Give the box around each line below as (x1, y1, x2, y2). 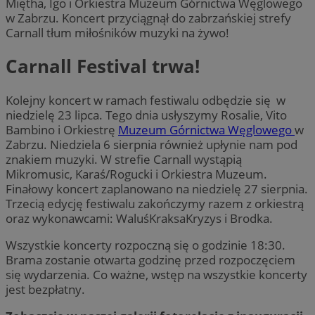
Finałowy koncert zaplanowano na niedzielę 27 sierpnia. (6, 180, 308, 197)
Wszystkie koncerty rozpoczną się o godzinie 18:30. (6, 236, 285, 253)
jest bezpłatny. (6, 281, 85, 297)
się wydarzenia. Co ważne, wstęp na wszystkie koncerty (6, 266, 307, 283)
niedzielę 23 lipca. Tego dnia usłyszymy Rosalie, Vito (6, 106, 287, 123)
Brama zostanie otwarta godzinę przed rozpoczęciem (6, 251, 295, 268)
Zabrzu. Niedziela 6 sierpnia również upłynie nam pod (6, 136, 297, 153)
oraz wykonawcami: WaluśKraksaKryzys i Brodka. (6, 210, 273, 226)
